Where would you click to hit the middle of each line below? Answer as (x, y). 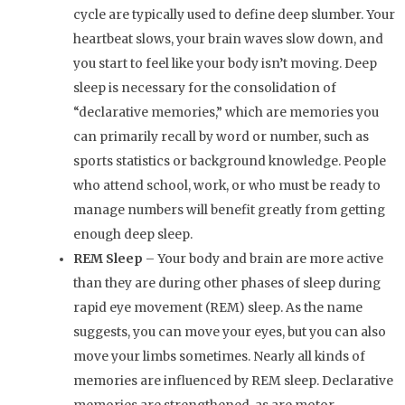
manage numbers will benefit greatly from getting (230, 211)
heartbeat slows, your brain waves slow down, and (229, 40)
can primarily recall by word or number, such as (221, 137)
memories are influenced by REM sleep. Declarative (234, 381)
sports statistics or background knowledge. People (230, 162)
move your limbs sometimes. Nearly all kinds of (220, 357)
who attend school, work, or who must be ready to (227, 186)
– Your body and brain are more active (264, 259)
